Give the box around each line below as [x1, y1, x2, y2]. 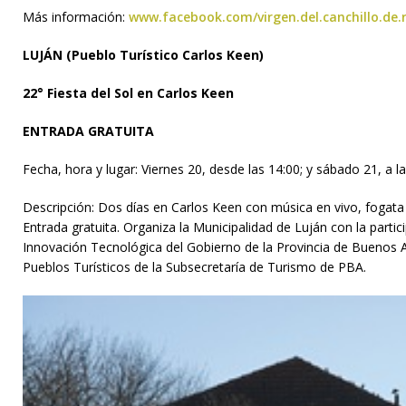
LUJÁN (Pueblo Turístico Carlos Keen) [23, 45, 264, 63]
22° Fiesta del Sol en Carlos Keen [23, 83, 234, 101]
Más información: [23, 7, 129, 25]
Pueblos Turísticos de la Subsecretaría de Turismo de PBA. [23, 257, 370, 275]
